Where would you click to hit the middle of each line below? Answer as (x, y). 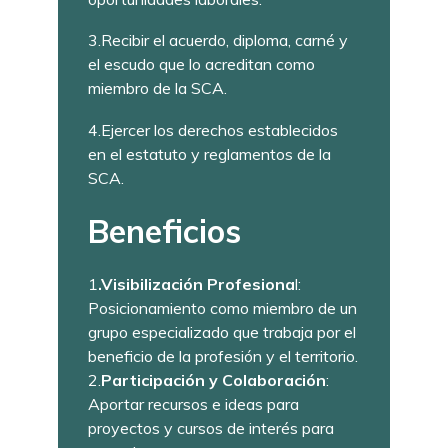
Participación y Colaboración (214, 380)
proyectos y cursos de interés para (211, 428)
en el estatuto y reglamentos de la (210, 153)
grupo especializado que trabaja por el (222, 332)
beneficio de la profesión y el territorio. (223, 356)
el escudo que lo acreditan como (202, 64)
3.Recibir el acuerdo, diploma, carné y (218, 40)
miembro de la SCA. (158, 88)
